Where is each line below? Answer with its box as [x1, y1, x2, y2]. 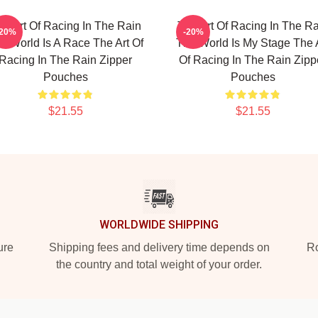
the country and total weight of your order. [56, 258, 262, 270]
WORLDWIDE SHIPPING [99, 218, 219, 231]
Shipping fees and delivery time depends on [48, 241, 270, 253]
